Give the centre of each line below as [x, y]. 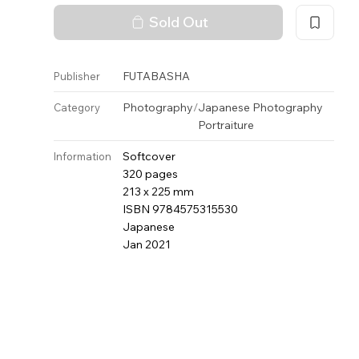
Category [77, 107]
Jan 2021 [147, 244]
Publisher [77, 76]
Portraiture [226, 125]
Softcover [149, 156]
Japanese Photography [261, 107]
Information [83, 156]
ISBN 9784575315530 [181, 209]
